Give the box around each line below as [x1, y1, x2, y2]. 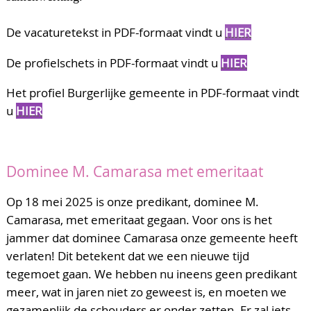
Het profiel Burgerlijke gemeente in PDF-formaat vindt [6, 84, 299, 101]
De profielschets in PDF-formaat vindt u [6, 54, 221, 71]
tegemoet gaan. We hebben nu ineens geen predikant [6, 265, 297, 282]
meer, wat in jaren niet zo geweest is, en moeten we [6, 283, 287, 300]
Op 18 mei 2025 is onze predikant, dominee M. [6, 193, 259, 210]
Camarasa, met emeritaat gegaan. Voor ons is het [6, 211, 272, 228]
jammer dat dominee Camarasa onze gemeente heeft [6, 229, 298, 246]
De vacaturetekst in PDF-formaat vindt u [6, 24, 225, 41]
